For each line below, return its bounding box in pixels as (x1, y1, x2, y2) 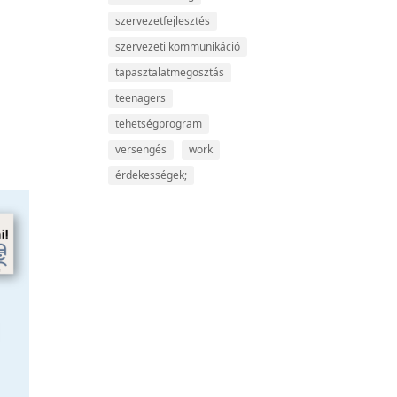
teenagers (115, 90, 167, 105)
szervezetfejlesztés (115, 13, 211, 28)
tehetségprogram (115, 116, 203, 131)
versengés (115, 142, 167, 157)
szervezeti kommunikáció (115, 39, 241, 54)
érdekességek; (115, 167, 188, 183)
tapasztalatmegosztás (115, 65, 225, 80)
